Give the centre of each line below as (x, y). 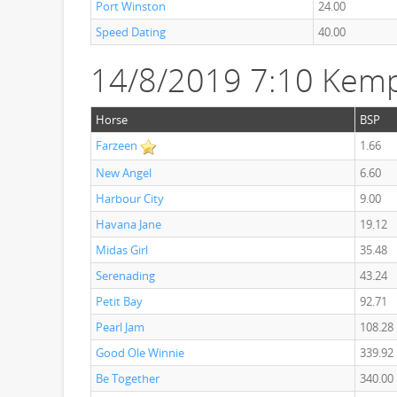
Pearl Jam (120, 327)
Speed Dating (131, 32)
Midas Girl (122, 250)
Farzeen (117, 145)
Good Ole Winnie (140, 353)
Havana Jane (128, 224)
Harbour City (130, 198)
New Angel (124, 173)
